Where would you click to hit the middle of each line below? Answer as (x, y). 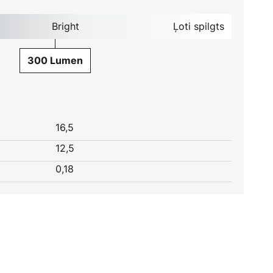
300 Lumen (55, 61)
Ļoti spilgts (198, 27)
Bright (65, 27)
